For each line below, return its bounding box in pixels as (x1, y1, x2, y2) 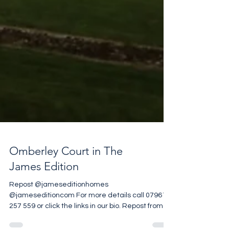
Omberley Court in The (9, 159, 123, 173)
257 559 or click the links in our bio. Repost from (9, 218, 163, 225)
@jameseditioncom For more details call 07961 (9, 207, 76, 214)
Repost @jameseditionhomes (9, 196, 108, 203)
